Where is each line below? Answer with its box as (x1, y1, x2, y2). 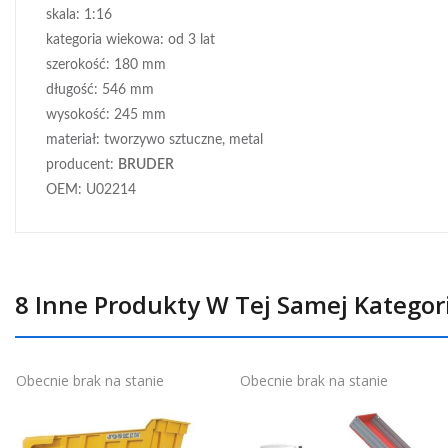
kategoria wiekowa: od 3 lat (46, 33, 215, 47)
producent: (46, 158, 118, 172)
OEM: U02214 (46, 183, 136, 197)
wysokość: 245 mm (46, 108, 166, 122)
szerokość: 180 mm (46, 58, 166, 72)
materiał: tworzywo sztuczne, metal (46, 133, 263, 147)
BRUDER (118, 158, 174, 172)
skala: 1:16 (46, 8, 112, 22)
